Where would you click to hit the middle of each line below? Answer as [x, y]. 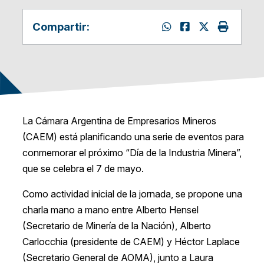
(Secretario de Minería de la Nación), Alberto [116, 226]
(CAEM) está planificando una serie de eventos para [133, 137]
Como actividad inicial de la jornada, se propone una [132, 194]
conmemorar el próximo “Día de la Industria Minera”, [132, 153]
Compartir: [61, 27]
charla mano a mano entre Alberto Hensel [110, 210]
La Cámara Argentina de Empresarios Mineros [119, 121]
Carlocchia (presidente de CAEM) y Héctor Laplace [131, 242]
